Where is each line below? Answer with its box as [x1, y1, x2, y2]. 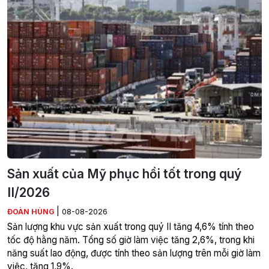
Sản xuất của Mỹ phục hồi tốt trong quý [7, 166, 241, 181]
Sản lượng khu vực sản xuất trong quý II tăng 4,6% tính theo [7, 220, 254, 232]
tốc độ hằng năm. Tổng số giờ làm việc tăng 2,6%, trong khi [7, 234, 255, 246]
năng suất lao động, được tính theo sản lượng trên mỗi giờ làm [7, 247, 261, 259]
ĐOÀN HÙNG [7, 207, 56, 216]
